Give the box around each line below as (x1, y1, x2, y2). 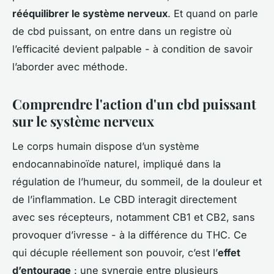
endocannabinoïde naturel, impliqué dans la (12, 158, 221, 171)
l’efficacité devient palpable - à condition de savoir (12, 43, 253, 56)
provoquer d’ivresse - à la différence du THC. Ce (12, 229, 247, 242)
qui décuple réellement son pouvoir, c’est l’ (12, 246, 218, 259)
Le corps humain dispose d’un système (12, 140, 199, 153)
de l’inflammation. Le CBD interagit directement (12, 193, 237, 206)
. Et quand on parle (168, 7, 258, 20)
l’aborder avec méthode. (12, 61, 128, 73)
